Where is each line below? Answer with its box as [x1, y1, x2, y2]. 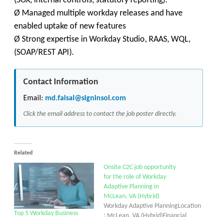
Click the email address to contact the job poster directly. [23, 110, 177, 118]
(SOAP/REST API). [14, 48, 74, 57]
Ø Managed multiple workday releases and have [14, 9, 183, 18]
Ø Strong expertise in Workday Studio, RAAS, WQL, [14, 35, 190, 44]
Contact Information [23, 77, 98, 87]
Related [14, 150, 32, 156]
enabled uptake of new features [14, 22, 126, 31]
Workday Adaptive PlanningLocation [104, 202, 201, 210]
